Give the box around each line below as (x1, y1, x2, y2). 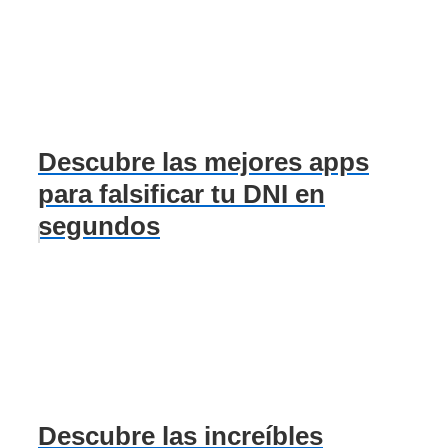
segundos (38, 210, 160, 241)
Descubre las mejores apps (38, 146, 369, 177)
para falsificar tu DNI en (38, 178, 325, 209)
